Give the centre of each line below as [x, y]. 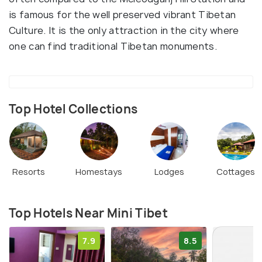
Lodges [169, 171]
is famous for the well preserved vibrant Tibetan [123, 15]
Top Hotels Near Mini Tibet [88, 213]
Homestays [99, 171]
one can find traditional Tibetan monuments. [113, 46]
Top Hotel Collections [73, 109]
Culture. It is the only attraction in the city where [124, 31]
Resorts [28, 171]
